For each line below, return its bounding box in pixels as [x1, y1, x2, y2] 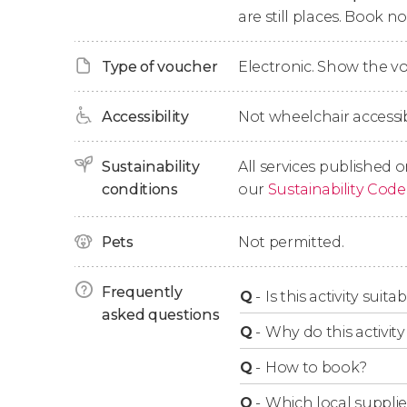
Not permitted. [238, 233, 344, 251]
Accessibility [102, 108, 189, 125]
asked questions [102, 306, 220, 323]
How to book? [265, 359, 368, 376]
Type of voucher [102, 58, 218, 75]
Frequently [102, 283, 183, 301]
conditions [102, 181, 178, 198]
